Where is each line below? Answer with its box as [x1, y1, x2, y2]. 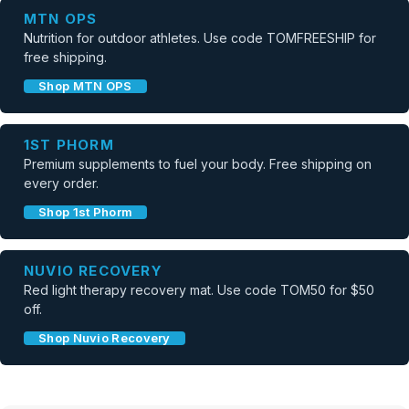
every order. [24, 175, 99, 191]
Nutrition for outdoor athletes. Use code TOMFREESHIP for [24, 30, 376, 46]
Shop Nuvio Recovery [38, 330, 171, 345]
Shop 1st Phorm [38, 204, 133, 219]
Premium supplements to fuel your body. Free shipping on [24, 156, 372, 172]
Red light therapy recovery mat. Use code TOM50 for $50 [24, 282, 374, 298]
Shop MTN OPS [38, 79, 132, 93]
